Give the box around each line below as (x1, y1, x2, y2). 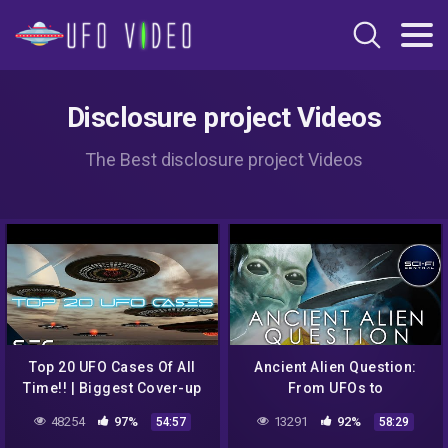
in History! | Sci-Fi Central (22, 401, 203, 418)
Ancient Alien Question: (254, 359, 417, 376)
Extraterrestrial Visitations (242, 401, 429, 418)
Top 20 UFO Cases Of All (29, 359, 196, 376)
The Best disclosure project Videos (85, 149, 363, 170)
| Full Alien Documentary (250, 422, 421, 439)
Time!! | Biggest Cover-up (23, 380, 202, 397)
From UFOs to (287, 380, 384, 397)
